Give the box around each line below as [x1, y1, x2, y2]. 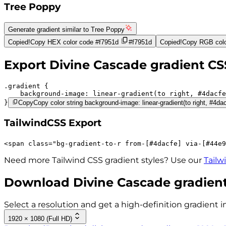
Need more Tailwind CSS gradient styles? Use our [4, 155, 202, 165]
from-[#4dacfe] [125, 139, 182, 147]
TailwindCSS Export [4, 117, 101, 129]
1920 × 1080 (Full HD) [8, 214, 72, 222]
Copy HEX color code [30, 38, 93, 46]
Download [4, 175, 73, 190]
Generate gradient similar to [8, 25, 91, 33]
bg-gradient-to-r [56, 139, 125, 147]
